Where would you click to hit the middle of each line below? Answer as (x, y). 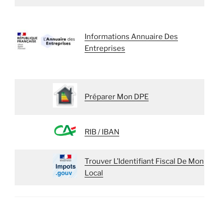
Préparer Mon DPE (116, 97)
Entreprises (105, 49)
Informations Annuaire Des (131, 37)
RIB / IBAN (102, 132)
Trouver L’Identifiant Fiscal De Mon (144, 162)
